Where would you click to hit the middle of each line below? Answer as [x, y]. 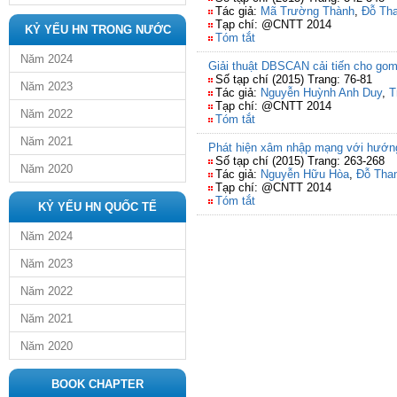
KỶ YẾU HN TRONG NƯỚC [97, 30]
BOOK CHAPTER [97, 384]
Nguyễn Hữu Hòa [305, 174]
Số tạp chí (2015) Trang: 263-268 [300, 161]
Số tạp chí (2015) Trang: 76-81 [294, 79]
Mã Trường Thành [307, 11]
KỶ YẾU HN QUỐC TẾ [97, 207]
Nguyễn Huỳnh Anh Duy [321, 93]
